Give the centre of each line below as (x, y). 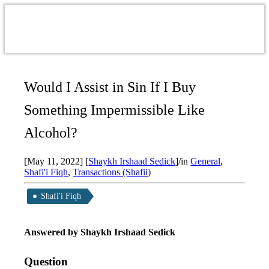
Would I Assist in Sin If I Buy (110, 87)
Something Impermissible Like (115, 110)
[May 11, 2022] (54, 161)
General (206, 161)
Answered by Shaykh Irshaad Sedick (101, 232)
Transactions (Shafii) (112, 172)
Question (46, 261)
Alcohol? (51, 132)
